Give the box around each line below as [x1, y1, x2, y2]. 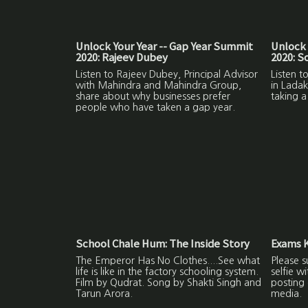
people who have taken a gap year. [76, 102, 236, 113]
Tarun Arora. [76, 289, 136, 299]
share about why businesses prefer [76, 91, 231, 102]
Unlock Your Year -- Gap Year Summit [76, 39, 254, 54]
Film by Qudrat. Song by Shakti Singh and [76, 278, 262, 288]
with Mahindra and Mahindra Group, [76, 80, 242, 91]
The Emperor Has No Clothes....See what [76, 256, 261, 266]
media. [270, 289, 302, 299]
